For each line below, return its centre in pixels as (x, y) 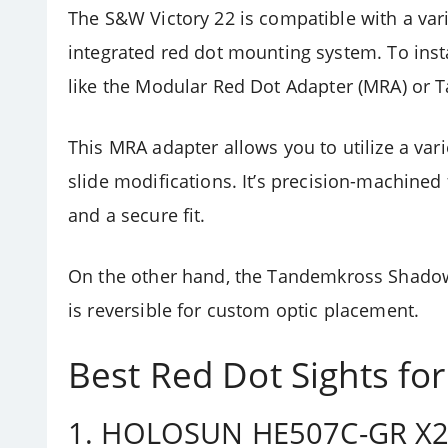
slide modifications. (152, 181)
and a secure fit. (137, 215)
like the (99, 86)
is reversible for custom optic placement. (244, 310)
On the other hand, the (168, 276)
